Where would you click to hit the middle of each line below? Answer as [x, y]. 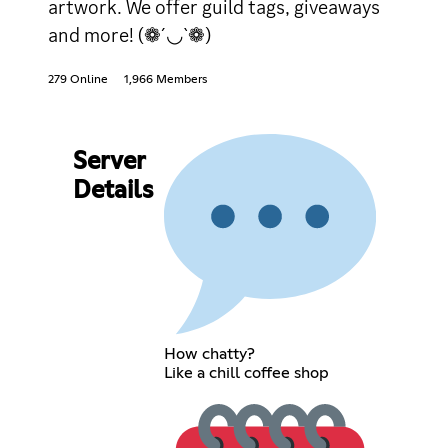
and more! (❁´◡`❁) [129, 34]
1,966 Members [165, 79]
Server [108, 161]
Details [112, 190]
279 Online [78, 79]
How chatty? [209, 353]
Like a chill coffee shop [246, 372]
